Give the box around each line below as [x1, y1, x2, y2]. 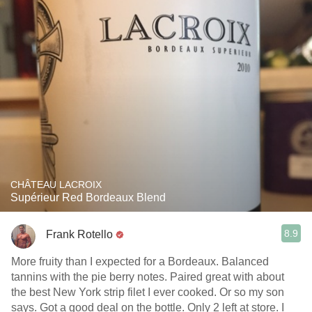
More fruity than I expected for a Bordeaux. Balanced [11, 256, 221, 267]
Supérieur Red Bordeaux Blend [10, 192, 166, 203]
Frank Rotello [46, 228, 113, 240]
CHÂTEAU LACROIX [10, 179, 102, 190]
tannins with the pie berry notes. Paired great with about [11, 271, 170, 283]
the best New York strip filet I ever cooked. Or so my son [11, 286, 284, 298]
